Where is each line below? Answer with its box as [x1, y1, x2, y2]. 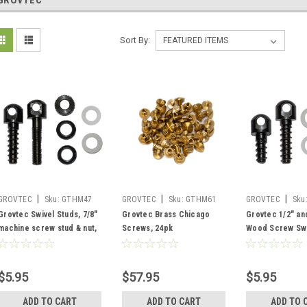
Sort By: [119, 35, 150, 45]
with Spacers [246, 237, 295, 247]
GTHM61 [186, 195, 217, 204]
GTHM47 [62, 195, 93, 204]
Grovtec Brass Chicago [122, 210, 210, 219]
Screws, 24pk [122, 223, 173, 233]
